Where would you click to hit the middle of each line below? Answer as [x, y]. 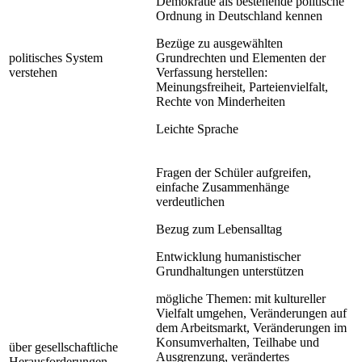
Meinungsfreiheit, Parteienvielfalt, [242, 86]
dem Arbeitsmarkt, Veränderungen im [251, 327]
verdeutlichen [190, 201]
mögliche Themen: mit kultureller [241, 298]
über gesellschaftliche [63, 347]
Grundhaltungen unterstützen [230, 271]
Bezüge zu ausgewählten [219, 43]
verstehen [33, 72]
